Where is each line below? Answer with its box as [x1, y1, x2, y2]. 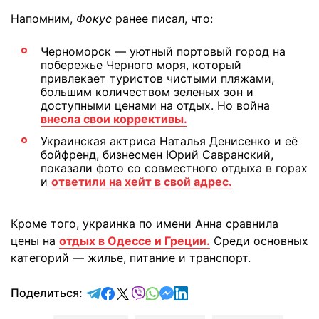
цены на [11, 233, 59, 248]
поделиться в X [130, 284, 216, 299]
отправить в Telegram [100, 284, 222, 299]
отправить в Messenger [173, 284, 303, 299]
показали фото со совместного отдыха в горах [41, 160, 308, 175]
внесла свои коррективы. [41, 111, 187, 126]
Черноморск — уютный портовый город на [41, 43, 286, 58]
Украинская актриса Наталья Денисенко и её [41, 133, 298, 148]
